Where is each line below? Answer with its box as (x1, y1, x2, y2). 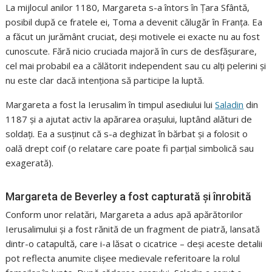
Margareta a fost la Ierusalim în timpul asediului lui (5, 98, 216, 111)
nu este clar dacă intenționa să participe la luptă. (5, 74, 205, 87)
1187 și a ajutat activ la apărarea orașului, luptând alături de (5, 113, 253, 126)
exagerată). (5, 157, 54, 169)
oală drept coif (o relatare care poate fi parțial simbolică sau (5, 142, 254, 155)
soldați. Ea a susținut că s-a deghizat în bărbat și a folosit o (5, 127, 248, 140)
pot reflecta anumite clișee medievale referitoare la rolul (5, 252, 240, 265)
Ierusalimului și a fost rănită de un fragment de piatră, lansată (5, 223, 260, 236)
